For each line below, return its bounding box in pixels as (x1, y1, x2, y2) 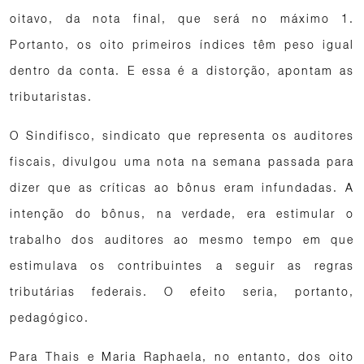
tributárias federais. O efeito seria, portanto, (10, 284, 354, 298)
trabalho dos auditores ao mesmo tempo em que (10, 232, 354, 246)
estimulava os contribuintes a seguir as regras (10, 258, 354, 272)
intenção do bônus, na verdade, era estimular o (10, 206, 354, 220)
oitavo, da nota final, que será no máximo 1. (10, 11, 354, 25)
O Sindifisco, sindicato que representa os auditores (10, 128, 354, 142)
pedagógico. (10, 310, 89, 324)
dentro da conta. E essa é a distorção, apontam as (10, 63, 354, 77)
